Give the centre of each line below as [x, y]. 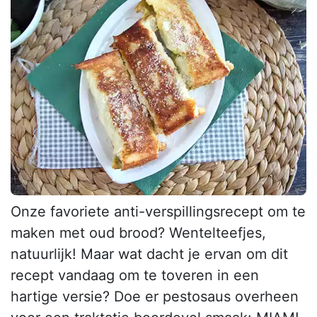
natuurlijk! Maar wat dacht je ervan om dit [149, 254]
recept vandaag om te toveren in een [135, 276]
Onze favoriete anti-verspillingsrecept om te [158, 212]
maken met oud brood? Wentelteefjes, [138, 233]
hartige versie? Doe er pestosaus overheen [155, 297]
